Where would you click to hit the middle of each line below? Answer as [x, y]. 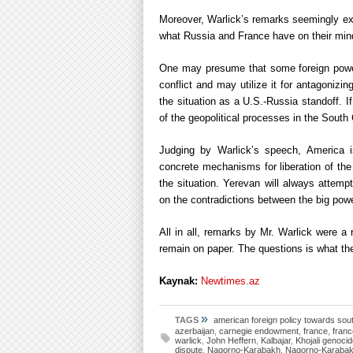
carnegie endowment [259, 331]
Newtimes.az [230, 281]
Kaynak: [180, 281]
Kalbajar [276, 340]
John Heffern [231, 340]
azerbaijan [195, 331]
